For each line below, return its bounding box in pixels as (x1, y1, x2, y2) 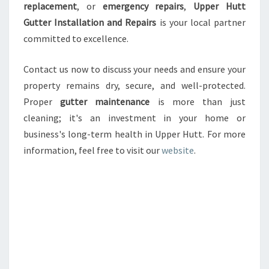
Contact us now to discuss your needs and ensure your (23, 63, 246, 75)
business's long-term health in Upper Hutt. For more (23, 128, 246, 140)
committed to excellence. (23, 32, 128, 44)
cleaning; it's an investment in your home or (23, 112, 246, 124)
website (162, 144, 194, 156)
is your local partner (156, 16, 246, 28)
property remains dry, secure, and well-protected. (23, 79, 246, 91)
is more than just (150, 95, 246, 107)
